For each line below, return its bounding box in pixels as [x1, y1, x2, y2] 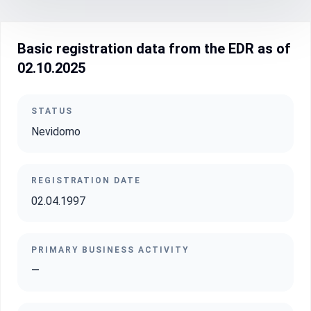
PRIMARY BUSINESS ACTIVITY [31, 245, 190, 255]
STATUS [31, 106, 73, 116]
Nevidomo [31, 125, 81, 138]
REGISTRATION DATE [31, 176, 141, 185]
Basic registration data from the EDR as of [17, 40, 291, 57]
